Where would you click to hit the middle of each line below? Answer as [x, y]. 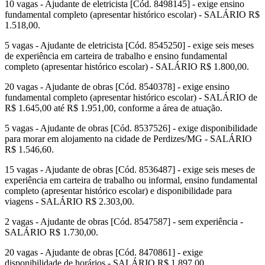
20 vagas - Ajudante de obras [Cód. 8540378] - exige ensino [117, 87]
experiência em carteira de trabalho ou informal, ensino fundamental [131, 180]
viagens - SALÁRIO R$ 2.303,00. [70, 202]
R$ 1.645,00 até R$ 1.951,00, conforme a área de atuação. [114, 108]
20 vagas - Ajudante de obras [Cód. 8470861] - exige [104, 253]
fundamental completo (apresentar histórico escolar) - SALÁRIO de [131, 98]
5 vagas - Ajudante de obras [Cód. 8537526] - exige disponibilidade [131, 128]
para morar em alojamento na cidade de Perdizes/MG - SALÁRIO [128, 139]
